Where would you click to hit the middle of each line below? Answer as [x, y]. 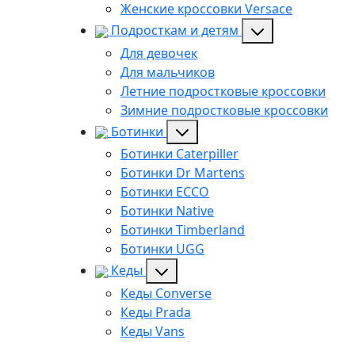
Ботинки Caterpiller [179, 154]
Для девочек [159, 53]
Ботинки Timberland [183, 230]
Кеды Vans [153, 332]
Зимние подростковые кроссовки [224, 110]
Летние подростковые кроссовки [223, 91]
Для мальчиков [168, 72]
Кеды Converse [166, 294]
